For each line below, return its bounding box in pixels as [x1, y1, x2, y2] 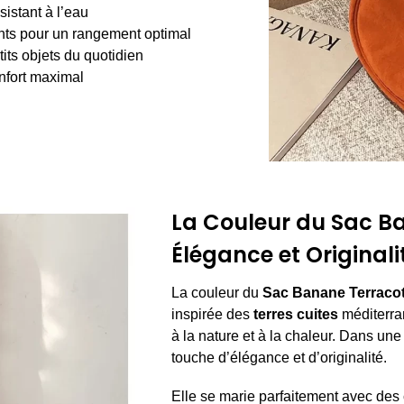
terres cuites [252, 306, 338, 322]
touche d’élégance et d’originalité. [170, 349, 387, 365]
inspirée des [170, 306, 253, 322]
